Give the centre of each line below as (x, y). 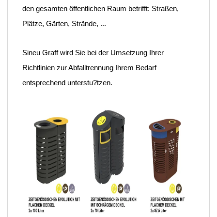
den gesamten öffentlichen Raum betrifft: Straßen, (101, 9)
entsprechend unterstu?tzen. (67, 83)
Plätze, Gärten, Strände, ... (64, 24)
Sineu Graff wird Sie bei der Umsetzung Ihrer (93, 53)
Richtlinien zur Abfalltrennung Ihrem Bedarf (89, 68)
